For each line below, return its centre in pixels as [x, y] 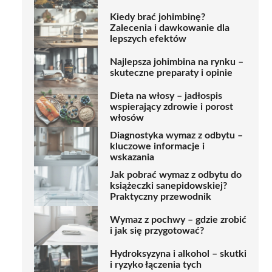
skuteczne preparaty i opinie [171, 73]
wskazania [132, 158]
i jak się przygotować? [157, 231]
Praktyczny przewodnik [161, 197]
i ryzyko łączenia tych [156, 265]
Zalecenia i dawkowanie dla [170, 28]
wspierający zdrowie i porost [172, 107]
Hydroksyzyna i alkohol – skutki [178, 254]
